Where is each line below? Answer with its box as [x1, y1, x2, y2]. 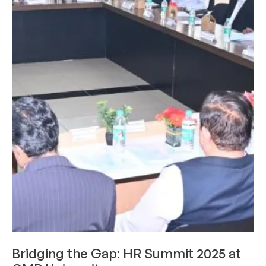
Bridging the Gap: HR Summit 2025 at [12, 245, 241, 262]
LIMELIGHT [87, 235, 123, 244]
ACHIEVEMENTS [16, 235, 71, 244]
